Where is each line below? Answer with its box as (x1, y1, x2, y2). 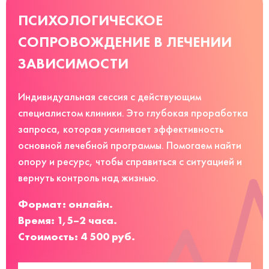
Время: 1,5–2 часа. (18, 213, 117, 227)
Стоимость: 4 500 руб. (18, 229, 135, 243)
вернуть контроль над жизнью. (18, 171, 159, 184)
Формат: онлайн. (18, 196, 113, 211)
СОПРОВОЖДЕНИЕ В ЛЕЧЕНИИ (18, 32, 232, 50)
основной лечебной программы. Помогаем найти (18, 138, 241, 152)
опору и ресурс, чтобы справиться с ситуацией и (18, 154, 242, 168)
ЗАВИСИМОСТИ (18, 54, 128, 72)
